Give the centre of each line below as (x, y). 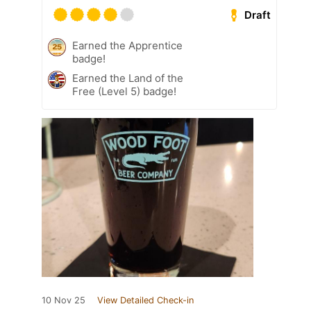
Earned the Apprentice (127, 46)
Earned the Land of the (128, 78)
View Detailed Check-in (145, 301)
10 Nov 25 (64, 301)
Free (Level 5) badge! (124, 92)
